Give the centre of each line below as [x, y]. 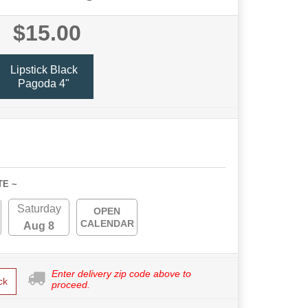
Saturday [39, 209]
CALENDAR [107, 224]
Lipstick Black [44, 69]
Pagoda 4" [44, 83]
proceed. [70, 285]
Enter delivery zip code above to [121, 274]
